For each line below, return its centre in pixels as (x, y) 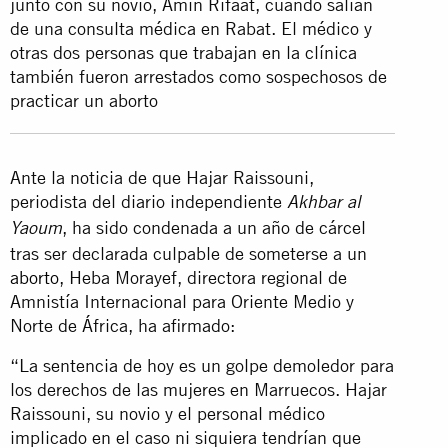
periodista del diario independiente (148, 201)
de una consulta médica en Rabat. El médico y (191, 28)
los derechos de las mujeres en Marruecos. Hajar (198, 389)
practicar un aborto (84, 100)
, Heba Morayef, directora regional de (203, 277)
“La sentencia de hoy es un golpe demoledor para (202, 365)
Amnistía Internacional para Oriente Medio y (182, 301)
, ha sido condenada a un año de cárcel (214, 227)
